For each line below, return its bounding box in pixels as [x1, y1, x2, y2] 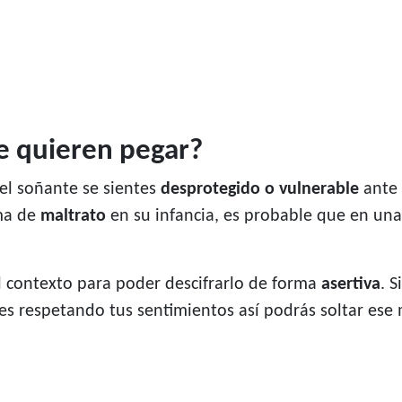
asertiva [321, 275, 380, 294]
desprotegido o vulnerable [161, 180, 359, 199]
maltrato [40, 207, 106, 226]
